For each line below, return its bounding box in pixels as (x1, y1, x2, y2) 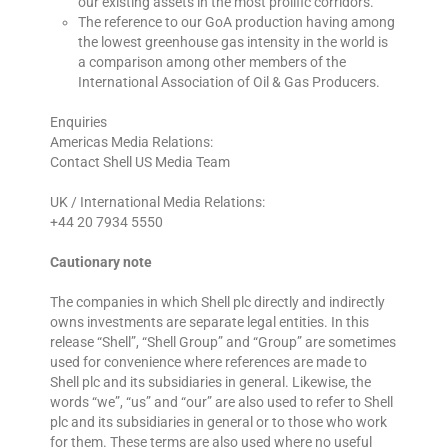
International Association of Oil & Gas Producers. (78, 74, 380, 91)
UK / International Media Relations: (50, 194, 265, 211)
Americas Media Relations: (50, 134, 213, 151)
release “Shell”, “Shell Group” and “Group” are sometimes (50, 334, 396, 351)
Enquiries (50, 114, 107, 131)
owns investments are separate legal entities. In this (50, 314, 369, 331)
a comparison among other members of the (78, 54, 346, 71)
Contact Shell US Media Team (50, 154, 230, 171)
